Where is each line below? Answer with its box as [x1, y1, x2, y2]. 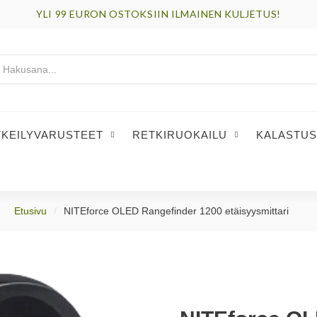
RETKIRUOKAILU [132, 128, 227, 141]
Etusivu [14, 204, 47, 217]
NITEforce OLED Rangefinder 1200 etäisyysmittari [64, 204, 289, 217]
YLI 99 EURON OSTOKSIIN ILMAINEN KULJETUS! [36, 8, 281, 20]
